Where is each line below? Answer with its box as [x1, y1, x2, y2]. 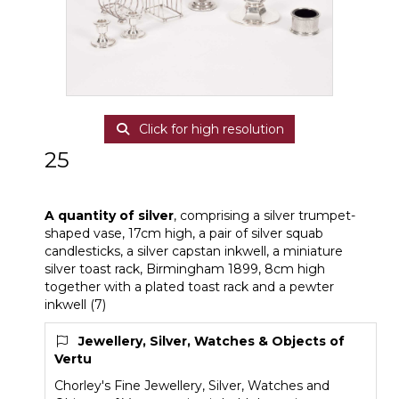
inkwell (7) [45, 297, 106, 313]
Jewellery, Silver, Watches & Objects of [77, 333, 345, 349]
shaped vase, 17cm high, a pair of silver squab [45, 225, 323, 241]
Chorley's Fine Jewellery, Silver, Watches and [54, 378, 330, 394]
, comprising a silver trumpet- [174, 208, 355, 224]
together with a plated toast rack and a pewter [45, 279, 334, 295]
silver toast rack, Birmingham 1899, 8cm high [45, 261, 325, 277]
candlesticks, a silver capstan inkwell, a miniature [45, 243, 343, 259]
